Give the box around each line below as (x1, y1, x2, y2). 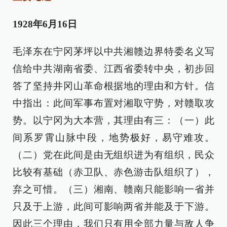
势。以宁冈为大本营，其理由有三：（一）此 (13, 115, 214, 126)
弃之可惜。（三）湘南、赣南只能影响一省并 (13, 184, 214, 195)
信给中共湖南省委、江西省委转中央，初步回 (13, 63, 214, 74)
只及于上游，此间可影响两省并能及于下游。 (13, 201, 214, 212)
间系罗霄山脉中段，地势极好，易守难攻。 (13, 132, 214, 143)
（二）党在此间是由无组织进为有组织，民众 (13, 149, 214, 160)
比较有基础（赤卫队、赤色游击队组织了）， (13, 167, 214, 177)
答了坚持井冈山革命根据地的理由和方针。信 (13, 81, 214, 91)
